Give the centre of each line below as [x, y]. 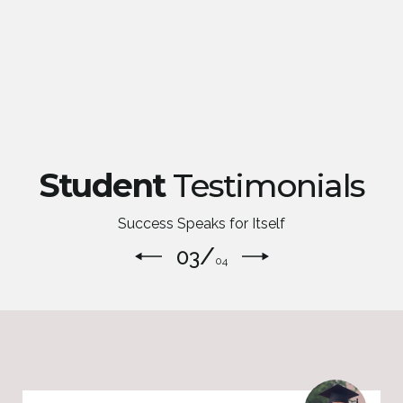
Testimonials [264, 185]
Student [102, 185]
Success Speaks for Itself [201, 223]
